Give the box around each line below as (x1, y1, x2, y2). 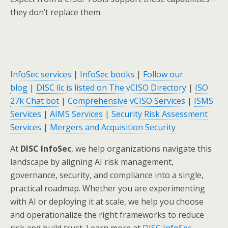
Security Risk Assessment (111, 108, 208, 120)
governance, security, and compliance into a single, (10, 169, 204, 181)
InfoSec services (10, 68, 71, 80)
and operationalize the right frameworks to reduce (10, 209, 204, 220)
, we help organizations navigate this (71, 142, 212, 154)
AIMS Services (50, 108, 103, 120)
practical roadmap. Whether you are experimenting (10, 182, 205, 194)
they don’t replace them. (10, 6, 102, 18)
